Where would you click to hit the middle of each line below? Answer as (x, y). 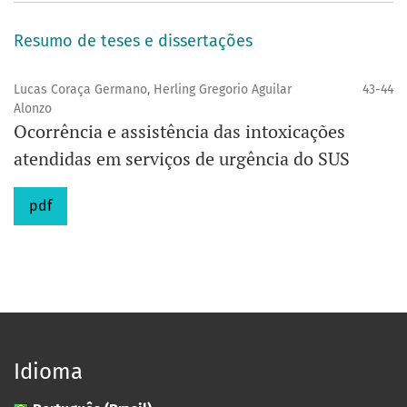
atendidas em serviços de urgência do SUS (182, 158)
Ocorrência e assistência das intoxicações (179, 131)
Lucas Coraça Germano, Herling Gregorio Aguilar (153, 89)
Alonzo (33, 108)
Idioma (48, 371)
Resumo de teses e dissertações (133, 40)
